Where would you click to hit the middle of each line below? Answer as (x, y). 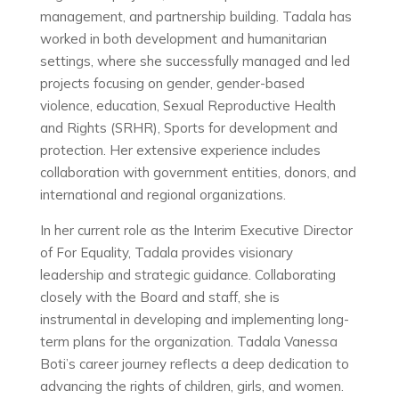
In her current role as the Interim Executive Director (196, 230)
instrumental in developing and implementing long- (194, 319)
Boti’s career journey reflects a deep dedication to (194, 364)
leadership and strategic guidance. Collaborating (187, 275)
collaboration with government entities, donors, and (198, 172)
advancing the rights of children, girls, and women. (191, 386)
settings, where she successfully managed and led (195, 61)
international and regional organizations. (163, 195)
